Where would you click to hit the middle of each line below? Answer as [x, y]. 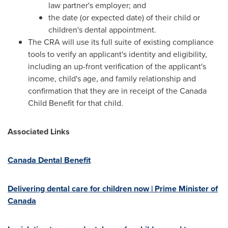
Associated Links [39, 132]
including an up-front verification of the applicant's [117, 66]
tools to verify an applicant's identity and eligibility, [118, 54]
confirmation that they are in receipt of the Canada [117, 91]
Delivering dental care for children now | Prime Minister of [113, 189]
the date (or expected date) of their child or [124, 18]
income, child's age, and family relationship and [112, 79]
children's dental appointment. [102, 30]
